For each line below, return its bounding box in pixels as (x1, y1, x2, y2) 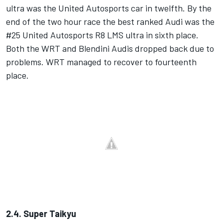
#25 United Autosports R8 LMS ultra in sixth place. (6, 29, 199, 41)
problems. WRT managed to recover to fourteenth (6, 56, 197, 68)
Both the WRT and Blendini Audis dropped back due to (6, 43, 214, 54)
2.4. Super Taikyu (6, 208, 76, 219)
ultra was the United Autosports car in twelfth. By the (6, 2, 212, 14)
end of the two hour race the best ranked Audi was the (6, 16, 215, 27)
